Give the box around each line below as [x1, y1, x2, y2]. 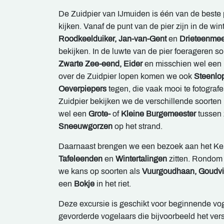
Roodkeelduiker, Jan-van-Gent [58, 34, 166, 43]
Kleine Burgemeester [119, 109, 196, 118]
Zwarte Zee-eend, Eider [58, 59, 142, 68]
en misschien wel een [142, 59, 221, 68]
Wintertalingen [115, 154, 167, 163]
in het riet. [94, 179, 133, 188]
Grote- [88, 109, 112, 118]
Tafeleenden [58, 154, 102, 163]
